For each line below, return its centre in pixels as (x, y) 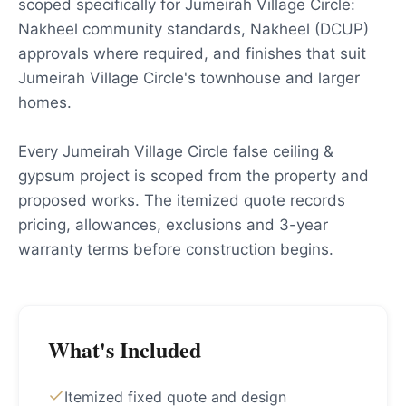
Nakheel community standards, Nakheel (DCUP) (193, 29)
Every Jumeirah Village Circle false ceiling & (176, 151)
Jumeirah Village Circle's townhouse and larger (189, 78)
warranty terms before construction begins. (176, 249)
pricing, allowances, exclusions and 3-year (173, 225)
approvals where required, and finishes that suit (192, 53)
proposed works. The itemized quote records (182, 200)
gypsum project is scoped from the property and (193, 176)
